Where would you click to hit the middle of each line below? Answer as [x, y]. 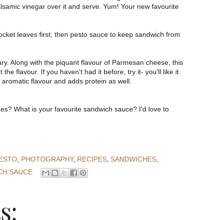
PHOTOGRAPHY [47, 159]
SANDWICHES [133, 159]
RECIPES [92, 159]
